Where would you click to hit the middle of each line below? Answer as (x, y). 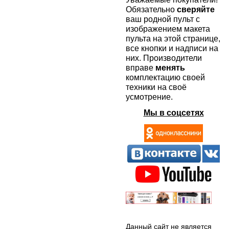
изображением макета (168, 29)
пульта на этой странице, (173, 39)
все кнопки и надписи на (172, 48)
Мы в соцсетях (174, 113)
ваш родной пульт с (163, 19)
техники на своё (156, 87)
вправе (141, 68)
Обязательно (151, 9)
